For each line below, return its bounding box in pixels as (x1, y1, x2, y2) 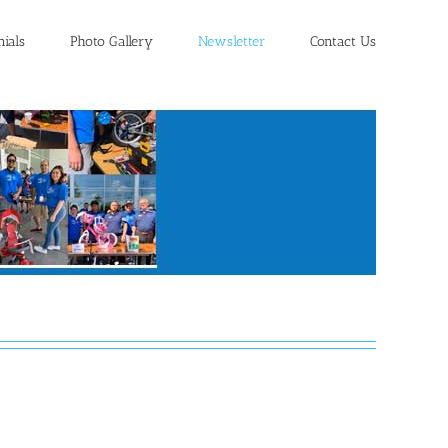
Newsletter (198, 32, 265, 50)
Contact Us (310, 32, 376, 50)
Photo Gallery (70, 32, 153, 50)
